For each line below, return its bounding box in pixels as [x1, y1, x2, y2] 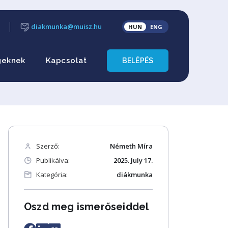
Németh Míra [110, 141, 153, 151]
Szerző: [36, 141, 60, 151]
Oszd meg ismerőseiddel [24, 201, 149, 213]
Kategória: [36, 170, 68, 179]
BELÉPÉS [122, 56, 153, 65]
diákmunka [117, 170, 153, 179]
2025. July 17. [113, 156, 153, 165]
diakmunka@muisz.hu [30, 21, 102, 31]
